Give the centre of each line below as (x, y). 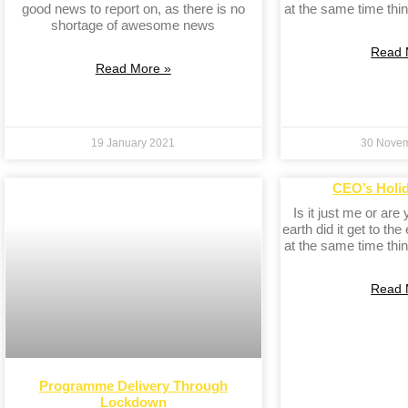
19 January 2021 (133, 143)
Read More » (133, 69)
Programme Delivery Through (133, 385)
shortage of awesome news (133, 25)
